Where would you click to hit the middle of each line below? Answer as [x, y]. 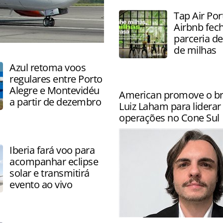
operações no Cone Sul [169, 118]
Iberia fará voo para [52, 150]
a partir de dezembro [55, 102]
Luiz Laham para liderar [170, 106]
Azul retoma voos [48, 67]
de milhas [195, 50]
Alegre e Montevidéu [55, 90]
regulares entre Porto [56, 79]
